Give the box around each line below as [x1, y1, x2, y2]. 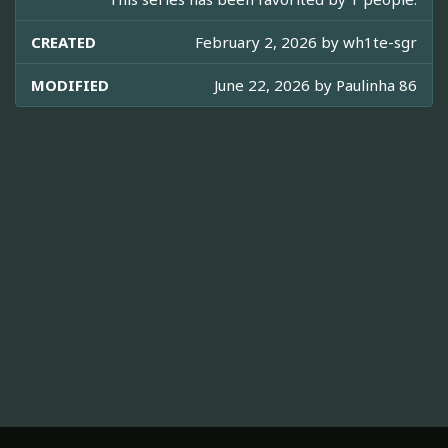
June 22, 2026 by [214, 75, 336, 96]
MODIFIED [31, 75, 109, 96]
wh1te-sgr [343, 32, 417, 53]
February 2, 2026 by [195, 32, 343, 53]
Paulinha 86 [336, 75, 417, 96]
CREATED [31, 32, 96, 53]
